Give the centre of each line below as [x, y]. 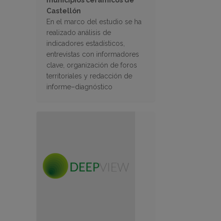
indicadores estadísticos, [86, 44]
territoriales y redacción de [89, 76]
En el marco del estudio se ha [94, 22]
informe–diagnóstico [79, 87]
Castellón [64, 11]
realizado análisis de [79, 33]
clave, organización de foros [92, 65]
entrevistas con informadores [93, 55]
